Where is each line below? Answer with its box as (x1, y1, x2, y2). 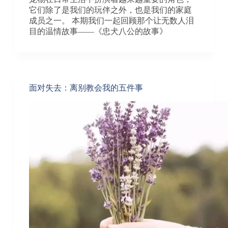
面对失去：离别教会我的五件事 (28, 83, 143, 92)
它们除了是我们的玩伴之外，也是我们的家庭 (28, 5, 192, 14)
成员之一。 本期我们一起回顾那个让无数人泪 (28, 16, 194, 25)
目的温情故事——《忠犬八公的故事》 (28, 26, 167, 36)
